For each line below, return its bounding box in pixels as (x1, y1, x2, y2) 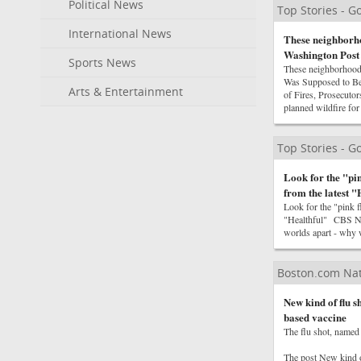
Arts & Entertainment (68, 84, 183, 99)
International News (68, 26, 172, 41)
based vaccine (283, 309, 346, 325)
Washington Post (283, 47, 359, 62)
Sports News (68, 55, 136, 70)
